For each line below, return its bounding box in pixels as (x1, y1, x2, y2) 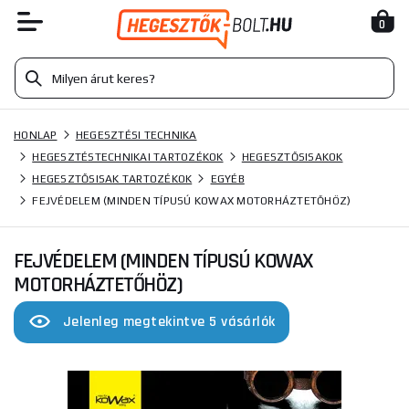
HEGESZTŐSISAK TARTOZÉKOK (32, 173, 193, 185)
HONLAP (14, 129, 58, 142)
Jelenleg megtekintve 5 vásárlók (63, 312, 276, 331)
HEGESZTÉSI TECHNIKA (75, 129, 197, 142)
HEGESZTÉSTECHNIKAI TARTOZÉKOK (32, 151, 224, 163)
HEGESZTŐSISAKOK (241, 151, 343, 163)
